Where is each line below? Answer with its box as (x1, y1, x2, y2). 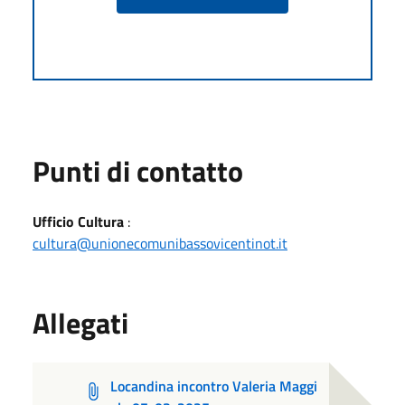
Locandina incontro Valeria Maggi (110, 374, 318, 397)
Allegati (33, 300, 128, 344)
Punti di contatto (33, 148, 243, 193)
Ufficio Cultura (33, 210, 124, 232)
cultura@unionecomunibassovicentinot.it (33, 231, 287, 254)
